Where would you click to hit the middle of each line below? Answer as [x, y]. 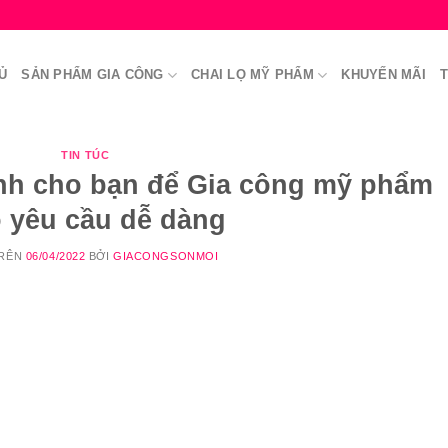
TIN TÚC [85, 155]
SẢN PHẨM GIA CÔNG [92, 74]
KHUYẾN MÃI [383, 74]
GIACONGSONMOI [166, 256]
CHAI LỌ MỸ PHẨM [252, 74]
